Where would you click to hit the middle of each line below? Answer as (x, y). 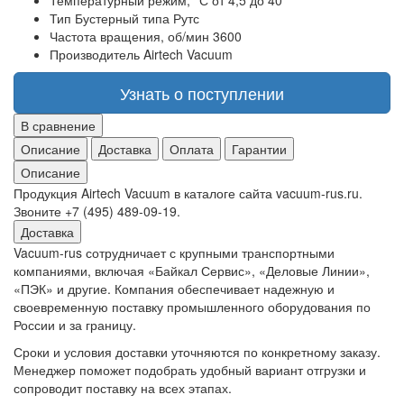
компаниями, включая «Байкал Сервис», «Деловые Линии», (192, 271)
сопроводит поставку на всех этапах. (123, 388)
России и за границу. (75, 325)
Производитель (95, 55)
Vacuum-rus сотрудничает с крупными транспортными (174, 253)
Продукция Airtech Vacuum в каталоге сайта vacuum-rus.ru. (188, 193)
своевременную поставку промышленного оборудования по (192, 307)
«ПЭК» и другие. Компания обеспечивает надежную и (174, 289)
